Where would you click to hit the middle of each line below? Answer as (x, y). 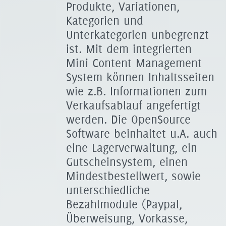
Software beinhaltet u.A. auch (142, 134)
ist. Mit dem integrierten (129, 49)
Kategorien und (105, 21)
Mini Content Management (134, 63)
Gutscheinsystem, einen (127, 162)
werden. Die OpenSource (128, 120)
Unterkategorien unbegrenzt (137, 35)
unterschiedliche (108, 190)
